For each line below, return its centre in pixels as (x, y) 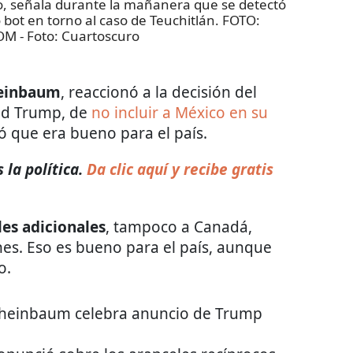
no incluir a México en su (180, 113)
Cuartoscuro (100, 36)
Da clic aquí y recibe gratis (178, 170)
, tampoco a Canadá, (179, 227)
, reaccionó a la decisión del (159, 93)
